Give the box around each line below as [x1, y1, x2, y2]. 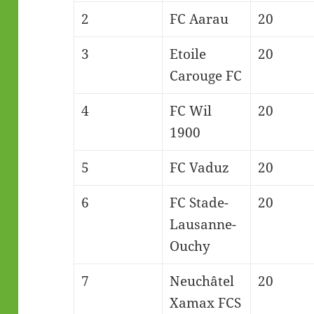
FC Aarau [169, 10, 228, 29]
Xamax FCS [169, 294, 241, 313]
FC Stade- [169, 193, 228, 212]
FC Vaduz [169, 158, 229, 177]
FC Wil [169, 102, 212, 121]
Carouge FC [169, 67, 242, 86]
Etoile [169, 45, 206, 64]
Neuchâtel [169, 272, 234, 291]
